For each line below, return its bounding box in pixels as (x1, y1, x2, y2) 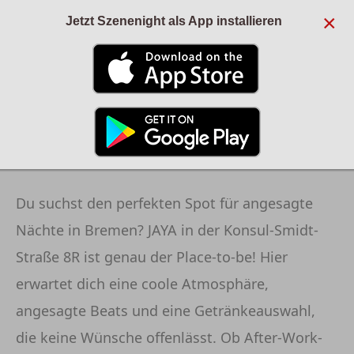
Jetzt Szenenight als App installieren (66, 14, 288, 28)
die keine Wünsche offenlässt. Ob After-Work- (16, 328, 322, 347)
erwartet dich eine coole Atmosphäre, (16, 274, 269, 293)
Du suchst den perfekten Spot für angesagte (16, 194, 313, 213)
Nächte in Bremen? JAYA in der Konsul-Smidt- (16, 220, 318, 239)
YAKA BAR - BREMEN (16, 140, 224, 170)
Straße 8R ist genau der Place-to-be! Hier (16, 247, 288, 266)
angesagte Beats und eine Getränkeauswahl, (16, 301, 315, 320)
